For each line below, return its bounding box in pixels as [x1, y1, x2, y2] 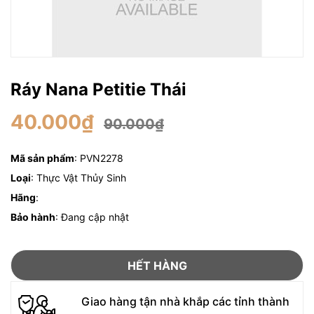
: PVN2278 [74, 152, 123, 164]
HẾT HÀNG [127, 258, 187, 273]
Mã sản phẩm [11, 152, 74, 164]
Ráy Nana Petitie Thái [11, 79, 186, 100]
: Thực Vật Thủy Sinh [31, 172, 126, 184]
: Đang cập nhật [55, 211, 129, 223]
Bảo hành [11, 211, 55, 223]
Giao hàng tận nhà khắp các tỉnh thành [81, 294, 289, 308]
